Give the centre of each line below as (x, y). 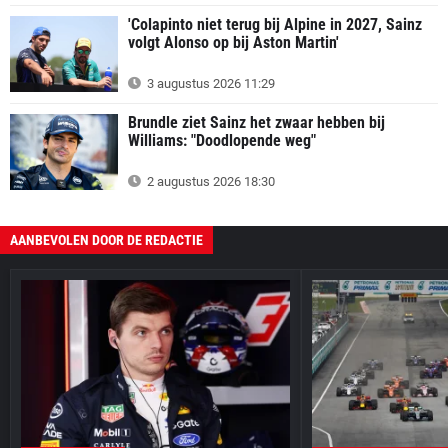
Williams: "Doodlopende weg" (222, 140)
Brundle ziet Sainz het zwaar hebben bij (256, 122)
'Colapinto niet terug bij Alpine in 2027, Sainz (275, 25)
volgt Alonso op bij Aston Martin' (233, 43)
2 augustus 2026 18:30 (209, 181)
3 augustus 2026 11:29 (209, 83)
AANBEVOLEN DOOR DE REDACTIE (106, 239)
